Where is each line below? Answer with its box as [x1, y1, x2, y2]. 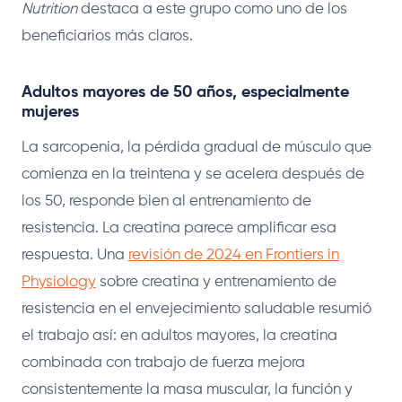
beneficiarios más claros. [22, 28, 193, 44]
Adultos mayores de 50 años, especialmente [22, 83, 349, 100]
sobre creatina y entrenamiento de [96, 274, 336, 290]
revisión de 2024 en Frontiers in [128, 247, 339, 263]
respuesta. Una [22, 247, 128, 263]
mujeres [22, 103, 79, 120]
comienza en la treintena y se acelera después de [22, 166, 364, 182]
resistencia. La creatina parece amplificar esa [22, 220, 336, 236]
